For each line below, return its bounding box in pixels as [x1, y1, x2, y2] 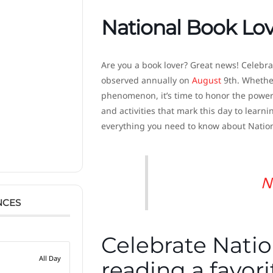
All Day [38, 253, 61, 263]
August [191, 74, 221, 87]
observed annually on [101, 74, 192, 87]
